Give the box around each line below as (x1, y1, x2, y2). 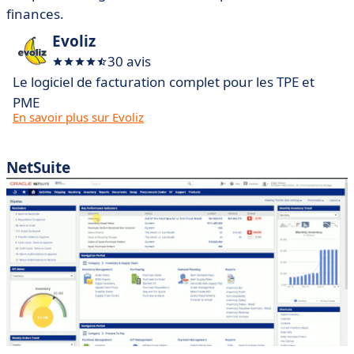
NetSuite (6, 157, 70, 179)
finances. (6, 5, 64, 24)
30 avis (107, 52, 151, 71)
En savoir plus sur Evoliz (13, 109, 144, 126)
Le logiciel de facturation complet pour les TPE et (13, 73, 314, 92)
